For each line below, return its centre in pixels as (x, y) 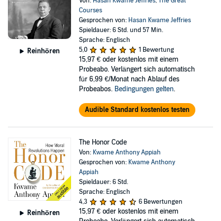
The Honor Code (103, 142)
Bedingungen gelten (144, 89)
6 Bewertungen (160, 202)
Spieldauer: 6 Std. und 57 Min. (121, 30)
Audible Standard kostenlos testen (137, 110)
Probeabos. (96, 89)
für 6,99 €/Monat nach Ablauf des (129, 79)
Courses (90, 10)
